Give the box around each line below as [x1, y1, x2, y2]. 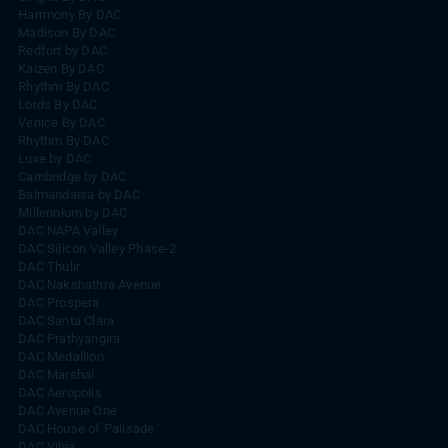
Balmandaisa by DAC [18, 186, 140, 202]
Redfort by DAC [18, 42, 108, 58]
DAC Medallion [18, 348, 104, 364]
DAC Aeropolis [18, 384, 102, 400]
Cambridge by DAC [18, 168, 127, 184]
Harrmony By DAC [18, 6, 122, 22]
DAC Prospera [18, 294, 100, 310]
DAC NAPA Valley [18, 222, 119, 238]
